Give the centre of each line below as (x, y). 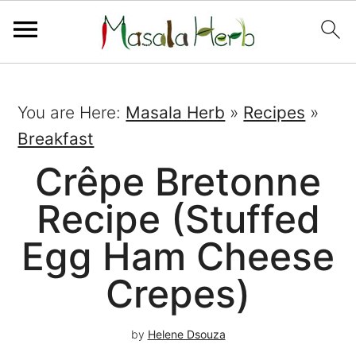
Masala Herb (176, 112)
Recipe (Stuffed (178, 219)
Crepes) (178, 294)
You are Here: (72, 112)
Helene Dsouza (186, 334)
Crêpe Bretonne (178, 182)
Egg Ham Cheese (178, 257)
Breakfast (56, 139)
